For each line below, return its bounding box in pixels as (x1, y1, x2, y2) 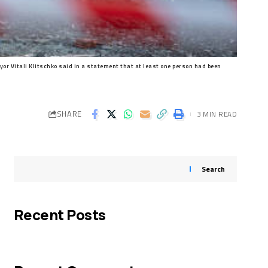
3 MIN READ (197, 109, 237, 120)
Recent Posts (13, 204, 106, 224)
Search (201, 163, 225, 175)
